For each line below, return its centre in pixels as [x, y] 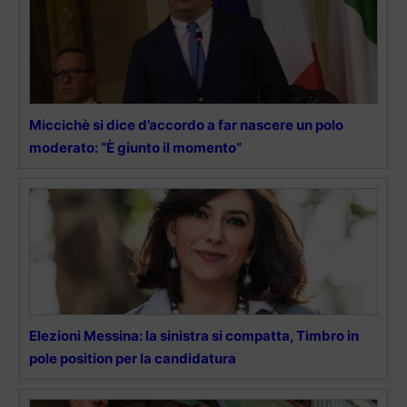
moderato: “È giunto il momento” [135, 147]
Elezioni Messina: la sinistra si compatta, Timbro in [194, 335]
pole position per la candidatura [133, 358]
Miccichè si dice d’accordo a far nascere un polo [186, 124]
